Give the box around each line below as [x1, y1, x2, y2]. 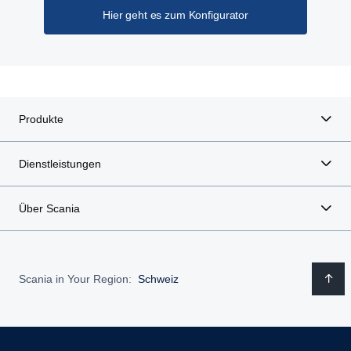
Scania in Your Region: [19, 272, 132, 285]
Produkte [19, 113, 63, 126]
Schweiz [138, 272, 179, 285]
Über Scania [19, 202, 80, 215]
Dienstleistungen [19, 157, 101, 171]
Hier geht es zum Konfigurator [103, 9, 248, 22]
